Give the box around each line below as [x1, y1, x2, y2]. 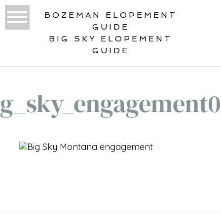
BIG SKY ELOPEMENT [49, 34, 172, 43]
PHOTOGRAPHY [23, 191, 94, 199]
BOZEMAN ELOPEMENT [44, 10, 177, 20]
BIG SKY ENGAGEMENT [32, 184, 135, 192]
